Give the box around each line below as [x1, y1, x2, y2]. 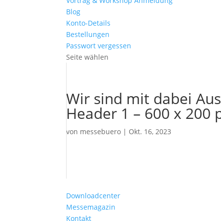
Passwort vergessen [66, 41, 132, 50]
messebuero [80, 127, 121, 136]
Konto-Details [66, 18, 111, 28]
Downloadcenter [66, 191, 121, 200]
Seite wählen [66, 52, 109, 62]
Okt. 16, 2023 [129, 127, 172, 136]
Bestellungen [66, 30, 110, 39]
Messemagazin [66, 202, 116, 212]
